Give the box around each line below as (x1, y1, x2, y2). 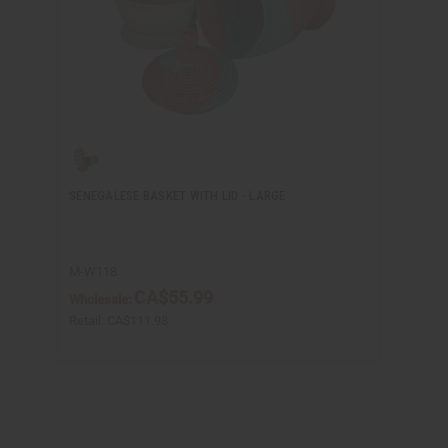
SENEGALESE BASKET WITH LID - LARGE (69, 188, 286, 204)
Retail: (69, 313, 107, 329)
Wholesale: (69, 292, 134, 308)
